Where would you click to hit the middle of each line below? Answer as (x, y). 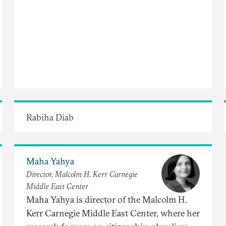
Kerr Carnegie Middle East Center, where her (113, 213)
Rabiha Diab (50, 117)
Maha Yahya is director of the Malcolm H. (107, 199)
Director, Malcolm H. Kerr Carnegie (82, 174)
